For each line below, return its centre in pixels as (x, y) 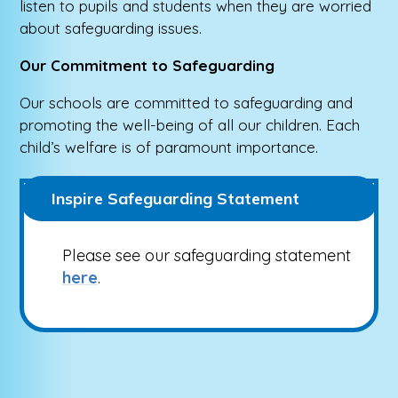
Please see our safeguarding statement (206, 256)
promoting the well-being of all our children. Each (190, 124)
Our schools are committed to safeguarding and (187, 102)
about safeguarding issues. (111, 28)
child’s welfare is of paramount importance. (169, 147)
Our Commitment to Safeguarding (147, 65)
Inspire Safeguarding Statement (176, 199)
